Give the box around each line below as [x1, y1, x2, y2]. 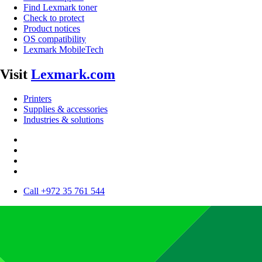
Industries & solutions [23, 115, 104, 125]
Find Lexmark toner [23, 2, 97, 12]
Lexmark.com [31, 66, 115, 82]
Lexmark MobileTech [23, 44, 104, 54]
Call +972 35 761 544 [23, 186, 105, 196]
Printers [23, 94, 51, 104]
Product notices [23, 23, 80, 33]
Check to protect [23, 12, 84, 23]
